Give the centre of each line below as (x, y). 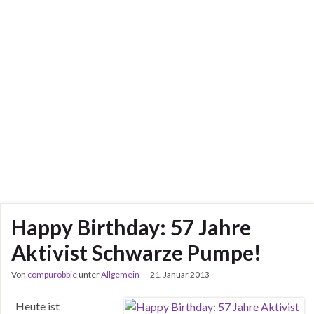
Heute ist (35, 306)
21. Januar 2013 (180, 274)
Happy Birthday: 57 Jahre (131, 227)
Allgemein (120, 274)
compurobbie (52, 274)
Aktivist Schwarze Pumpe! (136, 252)
